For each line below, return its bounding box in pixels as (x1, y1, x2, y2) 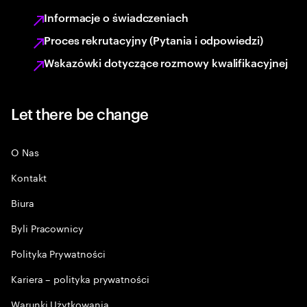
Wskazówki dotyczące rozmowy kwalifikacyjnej (44, 55, 288, 70)
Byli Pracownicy (11, 220, 84, 235)
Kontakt (11, 169, 47, 184)
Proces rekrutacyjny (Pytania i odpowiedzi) (44, 32, 263, 47)
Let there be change (11, 103, 149, 123)
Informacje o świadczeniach (44, 10, 188, 25)
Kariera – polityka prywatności (11, 271, 149, 286)
